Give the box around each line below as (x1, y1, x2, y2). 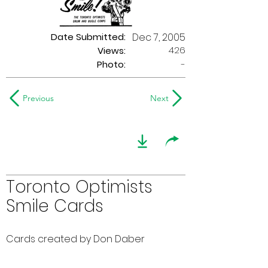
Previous (23, 93, 54, 103)
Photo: (97, 58, 126, 71)
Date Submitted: (51, 31, 126, 43)
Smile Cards (6, 194, 103, 218)
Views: (98, 44, 126, 57)
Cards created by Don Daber (6, 232, 145, 246)
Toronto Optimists (6, 175, 153, 199)
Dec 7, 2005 (132, 31, 185, 44)
